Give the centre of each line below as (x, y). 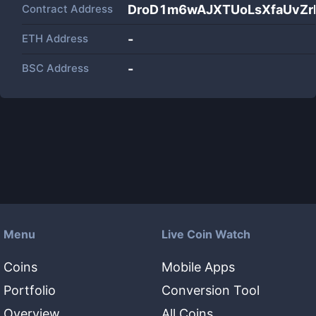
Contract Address (67, 9)
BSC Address (55, 68)
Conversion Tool (211, 290)
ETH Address (55, 38)
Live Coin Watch (206, 234)
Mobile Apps (198, 267)
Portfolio (30, 290)
